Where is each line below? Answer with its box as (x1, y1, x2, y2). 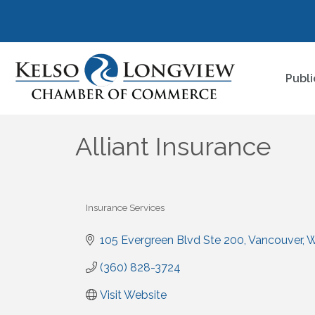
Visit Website (100, 288, 167, 302)
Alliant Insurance (75, 131, 271, 161)
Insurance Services (86, 201, 165, 213)
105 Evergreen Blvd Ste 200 (100, 233, 244, 247)
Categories (85, 210, 134, 222)
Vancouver (248, 233, 302, 247)
